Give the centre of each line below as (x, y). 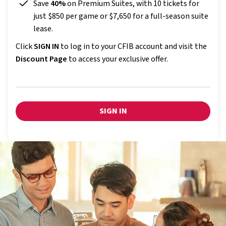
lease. (43, 29)
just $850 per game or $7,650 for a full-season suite (121, 16)
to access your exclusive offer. (118, 59)
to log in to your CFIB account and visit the (133, 46)
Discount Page (41, 59)
